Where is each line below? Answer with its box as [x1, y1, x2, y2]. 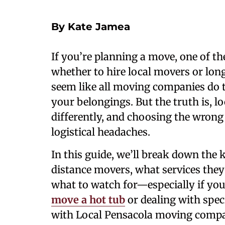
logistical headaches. [51, 126, 150, 138]
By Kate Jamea [51, 21, 130, 33]
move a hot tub [51, 193, 125, 206]
